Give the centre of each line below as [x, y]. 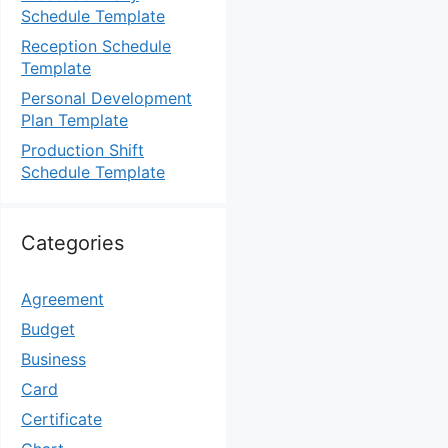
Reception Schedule [96, 46]
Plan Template [74, 120]
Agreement [62, 299]
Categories [72, 243]
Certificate [61, 419]
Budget [48, 329]
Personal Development [106, 98]
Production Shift [82, 150]
